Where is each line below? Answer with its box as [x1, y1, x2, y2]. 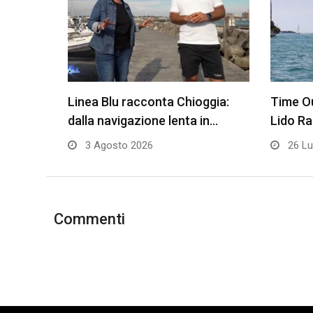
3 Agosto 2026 [82, 138, 153, 152]
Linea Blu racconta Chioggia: [68, 94, 229, 109]
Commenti [54, 210, 125, 228]
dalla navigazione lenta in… [68, 112, 218, 128]
